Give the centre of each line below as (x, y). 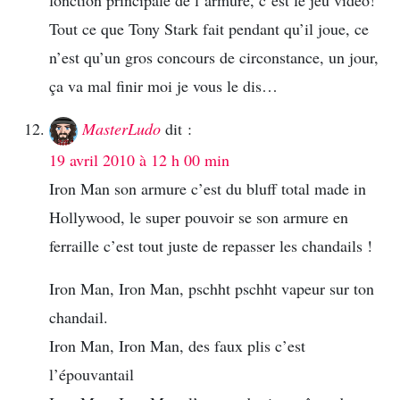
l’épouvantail (92, 374)
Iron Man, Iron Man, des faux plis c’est (177, 345)
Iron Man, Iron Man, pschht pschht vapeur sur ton (212, 288)
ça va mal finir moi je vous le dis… (163, 85)
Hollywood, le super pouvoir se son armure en (199, 217)
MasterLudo (121, 128)
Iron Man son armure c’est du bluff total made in (208, 188)
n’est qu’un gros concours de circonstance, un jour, (214, 57)
